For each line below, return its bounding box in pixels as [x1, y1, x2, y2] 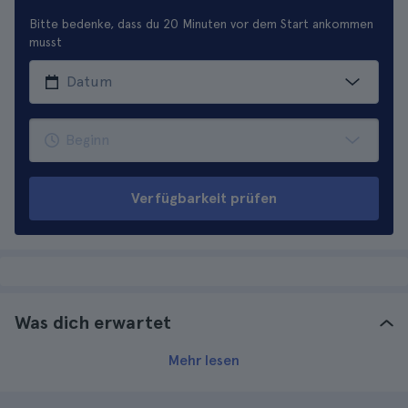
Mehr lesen [168, 352, 240, 369]
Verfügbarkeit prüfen [131, 189, 277, 207]
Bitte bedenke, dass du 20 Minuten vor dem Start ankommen [29, 16, 373, 31]
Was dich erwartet [15, 311, 171, 333]
